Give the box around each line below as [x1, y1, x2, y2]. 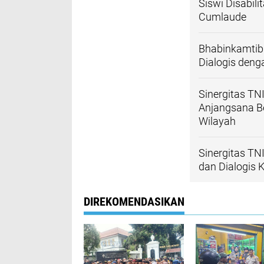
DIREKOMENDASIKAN [84, 194, 184, 209]
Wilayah [199, 115, 236, 127]
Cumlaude [199, 11, 246, 23]
